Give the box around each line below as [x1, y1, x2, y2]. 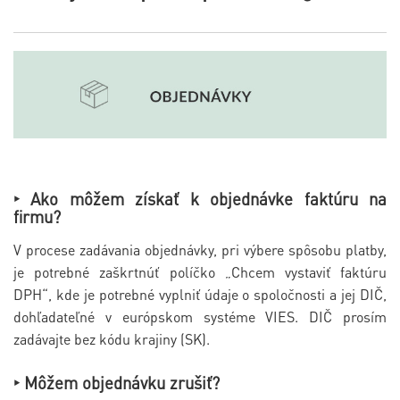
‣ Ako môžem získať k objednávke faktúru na [13, 188, 387, 210]
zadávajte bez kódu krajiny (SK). [13, 329, 210, 349]
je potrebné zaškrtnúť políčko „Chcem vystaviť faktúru [13, 262, 387, 282]
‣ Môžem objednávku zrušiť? [13, 372, 220, 394]
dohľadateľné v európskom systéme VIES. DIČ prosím [13, 307, 387, 327]
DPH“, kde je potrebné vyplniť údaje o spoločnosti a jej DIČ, [13, 285, 387, 304]
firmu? [13, 206, 61, 228]
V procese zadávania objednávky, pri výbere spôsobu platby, [13, 240, 387, 260]
